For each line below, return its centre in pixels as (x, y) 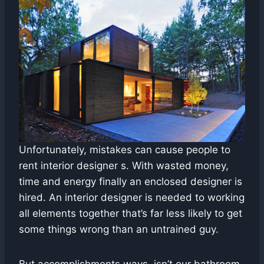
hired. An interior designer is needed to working (132, 197)
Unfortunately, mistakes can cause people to (125, 149)
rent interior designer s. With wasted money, (124, 165)
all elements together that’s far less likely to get (131, 213)
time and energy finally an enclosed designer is (131, 181)
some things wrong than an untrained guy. (119, 229)
